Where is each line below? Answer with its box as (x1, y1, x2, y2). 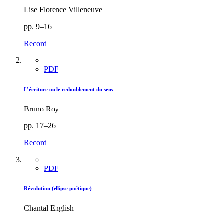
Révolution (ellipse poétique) (24, 185, 92, 192)
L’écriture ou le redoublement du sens (24, 86, 113, 93)
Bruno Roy (24, 105, 59, 113)
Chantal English (24, 204, 74, 213)
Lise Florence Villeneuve (24, 5, 102, 14)
